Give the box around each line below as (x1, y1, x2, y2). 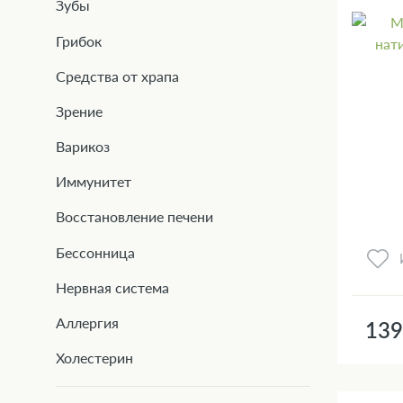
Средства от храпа (56, 67, 179, 85)
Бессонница (56, 243, 135, 261)
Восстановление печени (56, 208, 213, 226)
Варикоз (56, 138, 110, 156)
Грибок (56, 31, 102, 49)
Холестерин (56, 349, 133, 367)
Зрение (56, 102, 103, 120)
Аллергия (56, 314, 119, 331)
